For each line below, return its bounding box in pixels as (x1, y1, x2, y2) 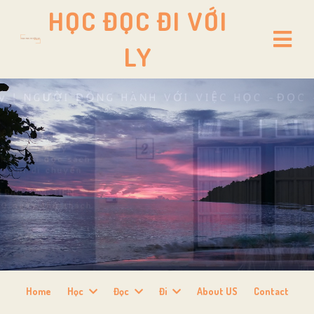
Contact (253, 285, 289, 297)
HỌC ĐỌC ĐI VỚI (48, 5, 228, 37)
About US (196, 285, 238, 297)
